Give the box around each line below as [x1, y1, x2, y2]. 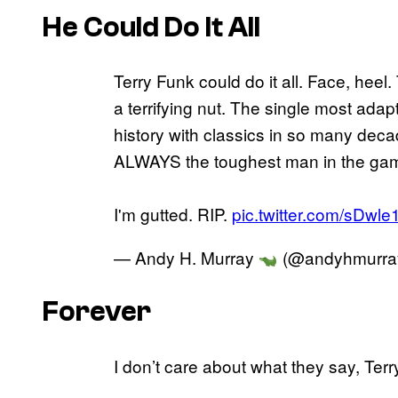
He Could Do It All [43, 11, 260, 44]
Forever [43, 295, 151, 328]
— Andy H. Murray [114, 245, 259, 270]
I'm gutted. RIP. [114, 202, 232, 227]
